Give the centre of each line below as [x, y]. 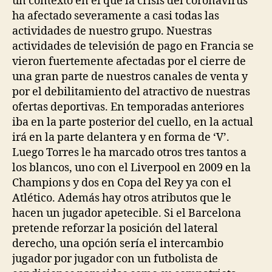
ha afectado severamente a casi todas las [116, 16]
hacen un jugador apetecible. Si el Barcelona [127, 213]
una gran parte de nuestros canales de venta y [130, 77]
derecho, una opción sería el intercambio [118, 244]
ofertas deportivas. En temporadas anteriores [128, 107]
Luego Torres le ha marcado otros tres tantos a [129, 153]
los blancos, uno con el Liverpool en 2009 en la [131, 168]
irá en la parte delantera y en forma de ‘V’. [121, 138]
